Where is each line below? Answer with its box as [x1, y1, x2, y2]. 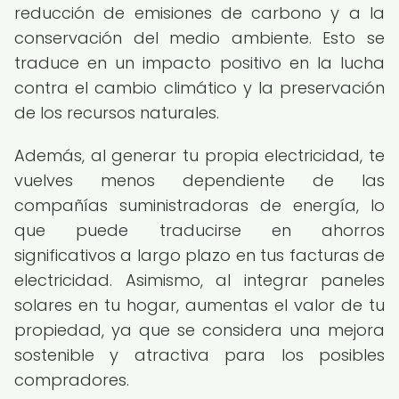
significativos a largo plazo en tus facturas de [14, 244, 385, 266]
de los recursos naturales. [14, 102, 219, 124]
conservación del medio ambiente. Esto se [14, 27, 385, 49]
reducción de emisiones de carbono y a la [14, 2, 385, 24]
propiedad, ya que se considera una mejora [14, 319, 385, 341]
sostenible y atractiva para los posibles [14, 344, 385, 366]
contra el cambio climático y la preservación [14, 77, 385, 99]
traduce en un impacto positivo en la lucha [14, 52, 385, 74]
